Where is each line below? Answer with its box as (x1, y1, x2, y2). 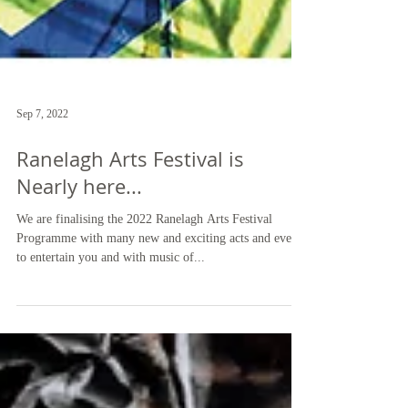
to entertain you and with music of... (16, 287, 205, 301)
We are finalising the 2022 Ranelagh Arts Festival (16, 249, 272, 262)
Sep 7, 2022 (16, 143, 68, 157)
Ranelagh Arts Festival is (16, 182, 244, 209)
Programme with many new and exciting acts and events (16, 268, 306, 281)
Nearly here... (16, 209, 142, 236)
